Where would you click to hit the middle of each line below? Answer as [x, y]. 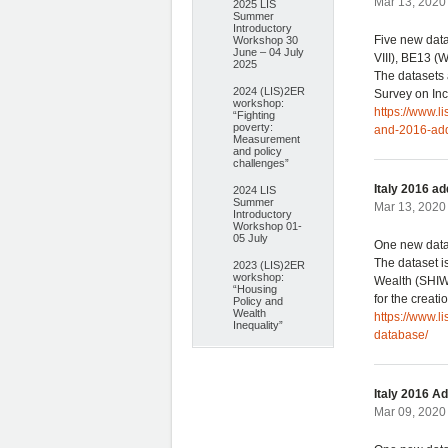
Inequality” [258, 325]
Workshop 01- [267, 226]
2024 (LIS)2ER [269, 91]
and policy [257, 151]
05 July [250, 238]
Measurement [266, 139]
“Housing [255, 289]
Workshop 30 [265, 40]
